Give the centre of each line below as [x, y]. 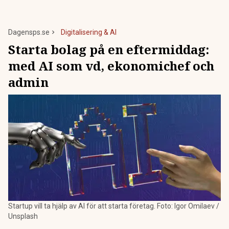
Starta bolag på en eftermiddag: [109, 49]
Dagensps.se [29, 32]
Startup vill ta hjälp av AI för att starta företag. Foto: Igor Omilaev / [114, 206]
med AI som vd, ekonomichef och [111, 66]
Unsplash [23, 216]
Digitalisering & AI [89, 32]
